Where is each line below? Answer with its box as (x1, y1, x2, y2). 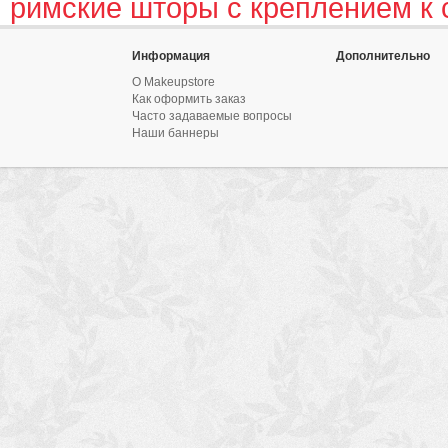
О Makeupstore (132, 75, 215, 89)
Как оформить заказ (132, 92, 246, 106)
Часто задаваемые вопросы (132, 109, 292, 123)
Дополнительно (336, 49, 430, 63)
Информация (132, 49, 210, 63)
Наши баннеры (132, 126, 219, 140)
